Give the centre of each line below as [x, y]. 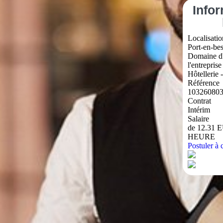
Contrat [199, 101]
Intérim [199, 110]
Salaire [198, 119]
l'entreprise [204, 65]
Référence [203, 83]
